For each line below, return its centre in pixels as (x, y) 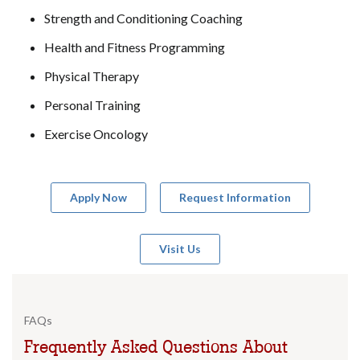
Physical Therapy (92, 76)
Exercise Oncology (96, 134)
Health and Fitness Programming (135, 47)
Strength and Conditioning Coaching (143, 18)
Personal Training (92, 105)
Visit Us (180, 249)
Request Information (235, 198)
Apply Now (98, 198)
